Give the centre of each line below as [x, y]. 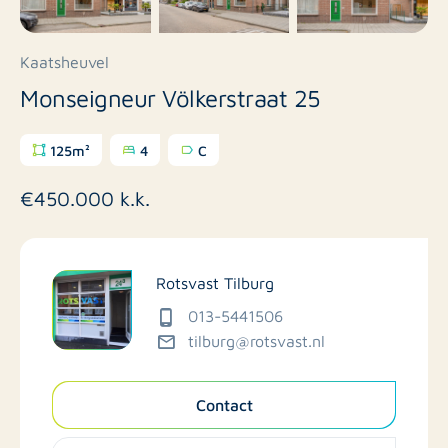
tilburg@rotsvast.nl [256, 340]
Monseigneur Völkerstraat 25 [170, 96]
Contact [224, 404]
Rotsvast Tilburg [215, 282]
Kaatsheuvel [64, 62]
